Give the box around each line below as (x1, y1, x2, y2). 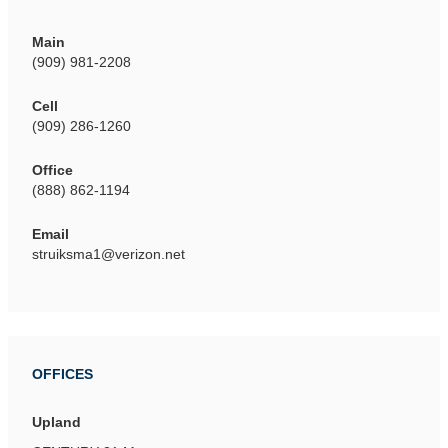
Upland (32, 414, 81, 430)
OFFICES (32, 366, 93, 382)
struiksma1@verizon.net (32, 246, 185, 262)
